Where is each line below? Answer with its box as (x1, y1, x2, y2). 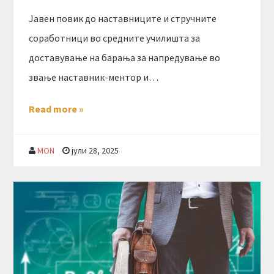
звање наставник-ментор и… (29, 71, 159, 84)
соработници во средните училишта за (29, 32, 201, 45)
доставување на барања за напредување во (29, 51, 221, 64)
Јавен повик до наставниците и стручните (29, 12, 217, 25)
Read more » (29, 103, 84, 116)
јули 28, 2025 (72, 145, 119, 157)
